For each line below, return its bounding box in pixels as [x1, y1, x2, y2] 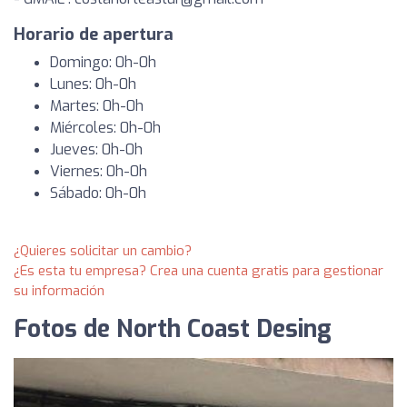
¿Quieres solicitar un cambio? [14, 242, 192, 260]
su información [14, 282, 104, 300]
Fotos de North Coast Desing [14, 313, 332, 345]
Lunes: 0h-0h [50, 74, 136, 94]
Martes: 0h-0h [50, 96, 144, 115]
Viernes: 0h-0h [50, 162, 147, 181]
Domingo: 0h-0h [50, 53, 156, 72]
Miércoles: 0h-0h [50, 118, 161, 137]
